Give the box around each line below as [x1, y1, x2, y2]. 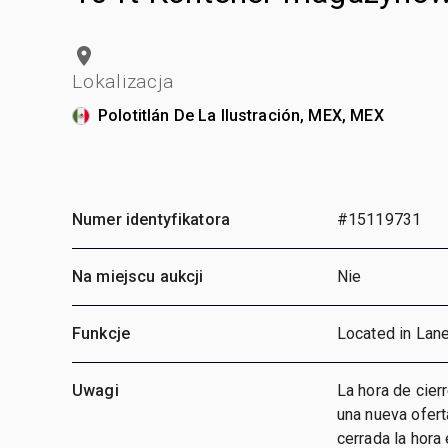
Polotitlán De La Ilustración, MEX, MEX [98, 105, 384, 125]
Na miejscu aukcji [72, 266, 204, 286]
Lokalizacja [72, 69, 174, 93]
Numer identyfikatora [72, 209, 230, 229]
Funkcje [72, 323, 131, 343]
